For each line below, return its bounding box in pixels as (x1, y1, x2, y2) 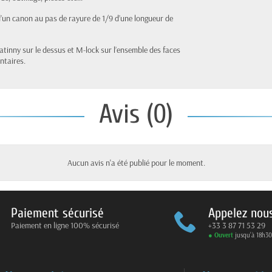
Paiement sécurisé (11, 205, 104, 221)
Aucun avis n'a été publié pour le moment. (67, 157, 205, 168)
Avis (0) (99, 98, 173, 129)
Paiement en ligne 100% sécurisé (11, 219, 119, 231)
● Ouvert (208, 230, 233, 239)
